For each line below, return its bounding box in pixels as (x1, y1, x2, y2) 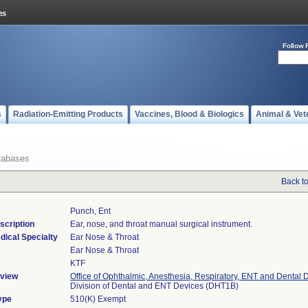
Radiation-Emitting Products (13, 109, 123, 119)
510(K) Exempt (70, 294, 126, 304)
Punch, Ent (70, 206, 111, 216)
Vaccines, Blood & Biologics (135, 109, 244, 119)
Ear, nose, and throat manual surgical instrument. (70, 219, 252, 229)
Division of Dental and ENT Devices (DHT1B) (70, 281, 239, 291)
